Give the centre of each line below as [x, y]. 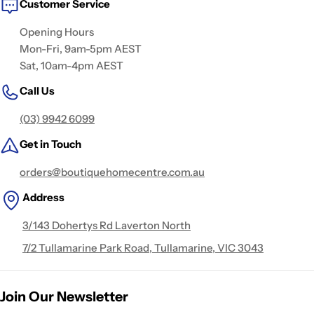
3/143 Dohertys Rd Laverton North [107, 225]
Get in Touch [50, 144]
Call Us [37, 90]
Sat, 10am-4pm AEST [71, 65]
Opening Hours [57, 32]
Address [43, 197]
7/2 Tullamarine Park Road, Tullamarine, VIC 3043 [143, 247]
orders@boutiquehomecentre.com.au [112, 172]
